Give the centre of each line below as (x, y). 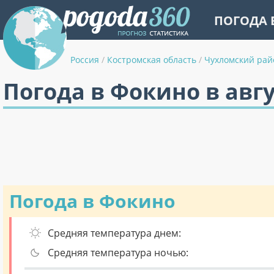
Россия (85, 60)
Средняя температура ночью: (118, 253)
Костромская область (152, 60)
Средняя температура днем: (114, 233)
